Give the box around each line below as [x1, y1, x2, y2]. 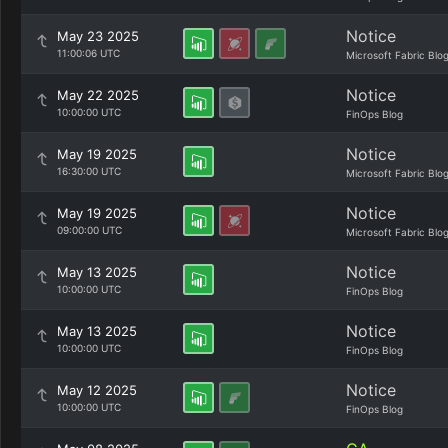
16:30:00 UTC [57, 165, 121, 177]
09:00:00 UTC [57, 224, 122, 236]
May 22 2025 [57, 87, 139, 103]
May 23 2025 [57, 28, 139, 44]
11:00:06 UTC [57, 47, 120, 59]
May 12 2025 [57, 382, 137, 398]
